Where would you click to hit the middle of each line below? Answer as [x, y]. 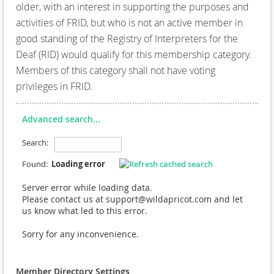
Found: [37, 164]
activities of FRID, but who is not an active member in [129, 22]
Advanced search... [61, 119]
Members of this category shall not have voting [116, 70]
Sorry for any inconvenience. [80, 234]
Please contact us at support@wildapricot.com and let [132, 199]
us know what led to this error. [85, 210]
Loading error [79, 164]
